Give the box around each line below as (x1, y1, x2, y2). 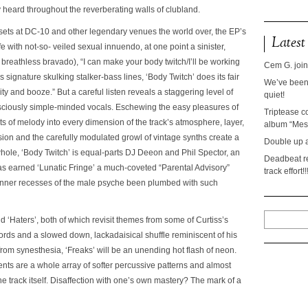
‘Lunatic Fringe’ (37, 163, 97, 173)
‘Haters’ (8, 215, 36, 225)
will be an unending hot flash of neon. (97, 245, 236, 255)
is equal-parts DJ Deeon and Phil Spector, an (72, 148, 240, 157)
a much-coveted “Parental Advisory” (97, 163, 230, 173)
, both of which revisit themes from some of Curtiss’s (36, 215, 228, 225)
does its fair (197, 72, 239, 82)
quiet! (264, 90, 285, 100)
